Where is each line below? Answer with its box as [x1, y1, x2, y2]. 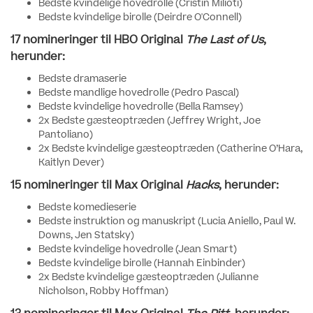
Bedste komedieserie [38, 201, 136, 214]
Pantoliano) [38, 128, 93, 142]
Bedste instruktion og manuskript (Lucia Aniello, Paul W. [38, 214, 296, 228]
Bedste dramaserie [38, 72, 126, 86]
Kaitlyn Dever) [38, 156, 104, 170]
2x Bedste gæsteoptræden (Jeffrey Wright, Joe [38, 114, 261, 128]
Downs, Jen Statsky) [38, 228, 134, 242]
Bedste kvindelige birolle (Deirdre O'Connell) [38, 10, 242, 24]
